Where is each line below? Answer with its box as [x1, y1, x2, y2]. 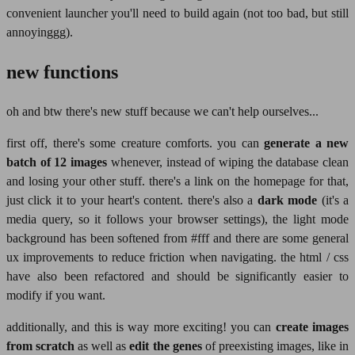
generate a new [264, 136, 349, 151]
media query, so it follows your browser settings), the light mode [6, 212, 349, 227]
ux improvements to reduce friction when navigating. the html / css [6, 250, 349, 265]
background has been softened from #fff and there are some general [6, 231, 349, 246]
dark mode [257, 193, 318, 208]
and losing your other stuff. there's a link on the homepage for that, [6, 174, 349, 189]
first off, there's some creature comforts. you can [6, 136, 265, 151]
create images [275, 320, 349, 334]
